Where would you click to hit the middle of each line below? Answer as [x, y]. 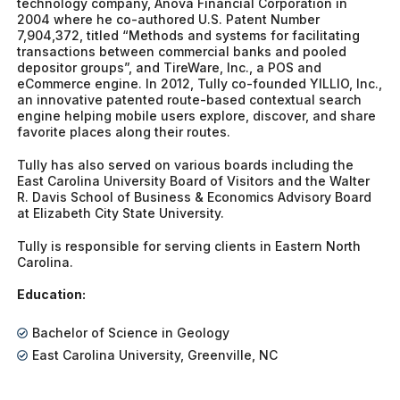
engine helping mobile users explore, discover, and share [197, 115]
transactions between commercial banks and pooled [182, 51]
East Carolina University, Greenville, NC [155, 354]
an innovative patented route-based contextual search [190, 99]
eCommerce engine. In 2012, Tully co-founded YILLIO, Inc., [200, 83]
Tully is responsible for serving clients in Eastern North [189, 246]
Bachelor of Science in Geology [131, 333]
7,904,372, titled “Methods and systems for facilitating [189, 35]
